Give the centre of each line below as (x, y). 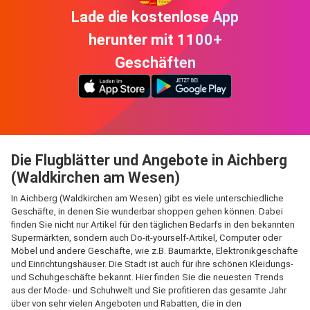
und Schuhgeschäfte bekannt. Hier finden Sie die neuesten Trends (147, 277)
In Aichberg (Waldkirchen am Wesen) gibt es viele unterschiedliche (147, 198)
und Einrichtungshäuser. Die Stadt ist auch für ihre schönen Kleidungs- (152, 264)
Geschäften (155, 63)
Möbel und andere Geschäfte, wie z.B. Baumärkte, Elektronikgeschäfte (155, 251)
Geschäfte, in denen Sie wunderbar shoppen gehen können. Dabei (147, 211)
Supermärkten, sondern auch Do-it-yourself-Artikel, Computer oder (146, 238)
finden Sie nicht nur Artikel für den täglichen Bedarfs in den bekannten (153, 225)
